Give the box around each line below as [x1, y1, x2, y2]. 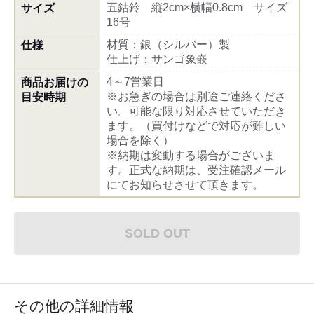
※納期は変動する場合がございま [107, 149, 275, 161]
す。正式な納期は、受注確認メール [107, 164, 286, 176]
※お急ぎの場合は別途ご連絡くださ [107, 90, 286, 102]
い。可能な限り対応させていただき [107, 105, 286, 117]
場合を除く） [107, 135, 174, 146]
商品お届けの [21, 76, 88, 88]
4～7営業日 [107, 76, 164, 88]
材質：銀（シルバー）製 [107, 39, 230, 50]
